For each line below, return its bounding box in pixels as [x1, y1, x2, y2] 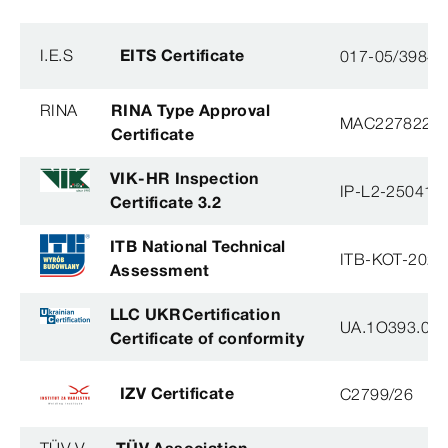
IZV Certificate [120, 383, 234, 404]
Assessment [110, 260, 210, 281]
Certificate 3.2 [110, 192, 222, 213]
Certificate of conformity [110, 328, 304, 349]
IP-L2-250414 [340, 181, 443, 202]
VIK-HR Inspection [110, 168, 259, 189]
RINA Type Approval [110, 100, 271, 121]
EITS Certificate [120, 45, 245, 66]
